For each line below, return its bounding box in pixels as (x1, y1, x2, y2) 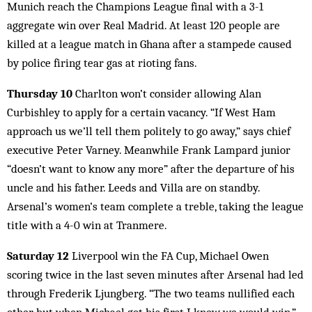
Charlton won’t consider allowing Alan (72, 86, 261, 100)
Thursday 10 (7, 86, 72, 100)
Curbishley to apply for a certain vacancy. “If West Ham (7, 105, 276, 119)
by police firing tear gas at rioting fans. (7, 56, 197, 70)
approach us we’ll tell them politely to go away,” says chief (7, 124, 290, 138)
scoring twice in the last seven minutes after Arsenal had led (7, 267, 304, 281)
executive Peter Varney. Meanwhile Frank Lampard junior (7, 143, 290, 157)
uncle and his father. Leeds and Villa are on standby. (7, 180, 260, 194)
